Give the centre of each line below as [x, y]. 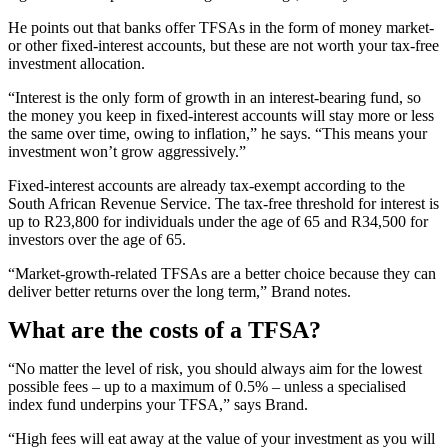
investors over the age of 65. [97, 240]
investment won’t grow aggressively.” [127, 152]
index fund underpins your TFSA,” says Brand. [158, 405]
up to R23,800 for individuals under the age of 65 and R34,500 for [218, 222]
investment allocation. [76, 64]
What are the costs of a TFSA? [164, 330]
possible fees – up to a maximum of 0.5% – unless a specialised [207, 387]
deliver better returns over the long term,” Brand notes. [179, 292]
